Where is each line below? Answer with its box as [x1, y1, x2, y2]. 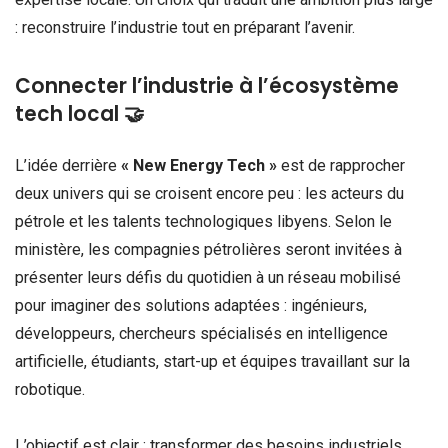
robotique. [15, 380, 85, 400]
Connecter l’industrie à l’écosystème [15, 72, 399, 101]
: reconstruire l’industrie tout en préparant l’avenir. [15, 18, 355, 38]
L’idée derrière [15, 156, 117, 176]
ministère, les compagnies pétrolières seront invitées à [15, 240, 402, 260]
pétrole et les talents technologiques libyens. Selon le [15, 212, 392, 232]
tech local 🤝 [15, 100, 144, 129]
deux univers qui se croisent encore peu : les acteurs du [15, 184, 404, 204]
